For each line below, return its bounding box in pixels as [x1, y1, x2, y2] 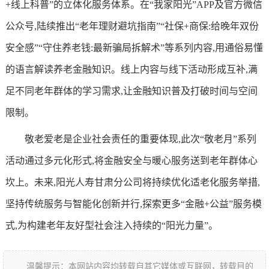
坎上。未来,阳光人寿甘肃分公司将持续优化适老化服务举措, [5, 177, 260, 187]
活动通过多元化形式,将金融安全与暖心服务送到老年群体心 [5, 156, 258, 166]
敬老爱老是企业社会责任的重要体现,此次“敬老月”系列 [24, 134, 256, 144]
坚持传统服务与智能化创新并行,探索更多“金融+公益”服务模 [5, 199, 262, 209]
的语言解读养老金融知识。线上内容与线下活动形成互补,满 [5, 64, 258, 74]
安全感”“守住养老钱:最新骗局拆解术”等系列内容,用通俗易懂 [5, 43, 263, 53]
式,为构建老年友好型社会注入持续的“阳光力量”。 [5, 220, 218, 231]
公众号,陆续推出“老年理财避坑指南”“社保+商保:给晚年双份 [5, 21, 259, 31]
